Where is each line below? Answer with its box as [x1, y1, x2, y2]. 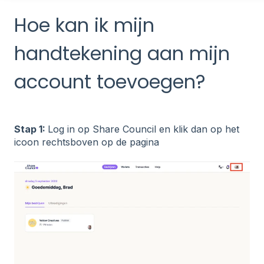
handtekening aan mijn [14, 39, 230, 67]
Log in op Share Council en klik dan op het [48, 123, 239, 135]
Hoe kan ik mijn [14, 11, 154, 38]
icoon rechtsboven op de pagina [14, 136, 159, 148]
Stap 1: [14, 123, 48, 135]
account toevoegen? [14, 68, 206, 95]
